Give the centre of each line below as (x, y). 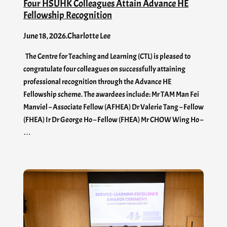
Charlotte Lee (89, 36)
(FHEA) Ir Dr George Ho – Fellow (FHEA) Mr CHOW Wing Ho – (113, 119)
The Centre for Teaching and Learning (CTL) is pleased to (107, 56)
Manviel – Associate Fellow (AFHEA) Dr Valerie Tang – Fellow (113, 107)
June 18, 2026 (45, 36)
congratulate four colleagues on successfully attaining (104, 69)
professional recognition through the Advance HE (97, 81)
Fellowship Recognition (68, 15)
